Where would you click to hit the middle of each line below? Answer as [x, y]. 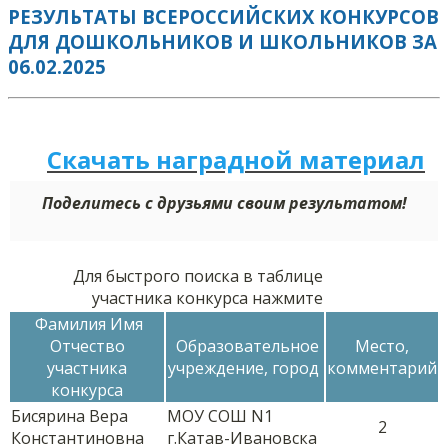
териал [379, 160]
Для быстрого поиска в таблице [198, 276]
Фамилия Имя [87, 324]
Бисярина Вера [69, 416]
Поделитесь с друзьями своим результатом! [224, 203]
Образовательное [245, 346]
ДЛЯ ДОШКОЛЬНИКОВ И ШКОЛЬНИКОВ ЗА [222, 41]
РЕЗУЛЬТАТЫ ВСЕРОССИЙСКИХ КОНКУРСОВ [223, 16]
